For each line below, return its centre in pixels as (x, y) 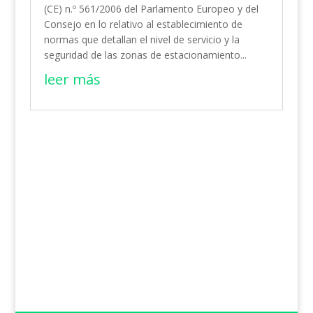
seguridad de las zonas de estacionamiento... (145, 55)
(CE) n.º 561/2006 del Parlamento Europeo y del (151, 9)
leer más (72, 80)
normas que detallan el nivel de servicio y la (141, 40)
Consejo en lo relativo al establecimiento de (143, 24)
